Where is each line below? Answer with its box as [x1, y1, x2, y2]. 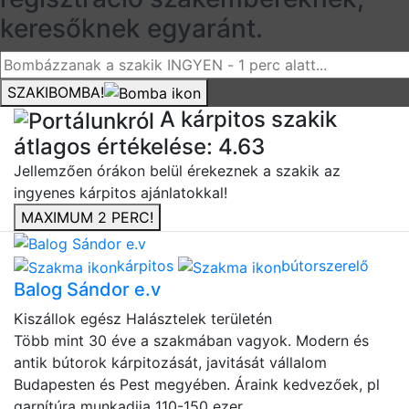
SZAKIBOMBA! [7, 82, 104, 101]
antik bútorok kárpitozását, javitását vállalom [14, 352, 327, 372]
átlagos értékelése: [14, 132, 218, 160]
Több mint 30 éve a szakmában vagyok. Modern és [14, 330, 369, 350]
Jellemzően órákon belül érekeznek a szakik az [14, 161, 341, 180]
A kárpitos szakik [154, 106, 337, 133]
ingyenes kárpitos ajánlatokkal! [14, 183, 227, 202]
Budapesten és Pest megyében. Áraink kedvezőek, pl [14, 374, 380, 393]
